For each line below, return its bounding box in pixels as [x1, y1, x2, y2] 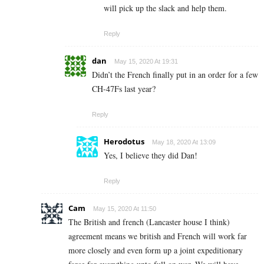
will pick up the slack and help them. [104, 2, 227, 14]
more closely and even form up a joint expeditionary [68, 245, 243, 256]
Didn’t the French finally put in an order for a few [92, 69, 258, 81]
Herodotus [104, 136, 144, 147]
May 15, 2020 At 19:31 [114, 58, 178, 65]
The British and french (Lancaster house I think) [68, 216, 230, 228]
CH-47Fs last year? [92, 83, 156, 95]
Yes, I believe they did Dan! [104, 150, 197, 161]
